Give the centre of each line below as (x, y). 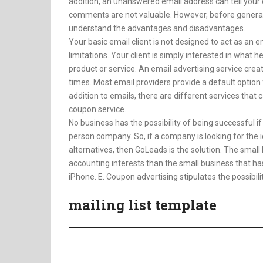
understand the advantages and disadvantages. (157, 28)
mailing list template (143, 205)
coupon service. (97, 109)
